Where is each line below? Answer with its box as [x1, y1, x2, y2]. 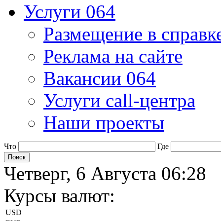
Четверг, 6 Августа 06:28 [4, 163, 206, 184]
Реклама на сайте [43, 45, 183, 67]
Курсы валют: [4, 185, 115, 206]
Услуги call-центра [43, 90, 195, 111]
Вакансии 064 [43, 68, 156, 89]
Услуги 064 [24, 1, 115, 22]
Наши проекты [43, 112, 164, 133]
